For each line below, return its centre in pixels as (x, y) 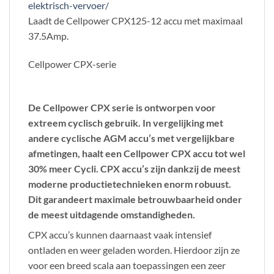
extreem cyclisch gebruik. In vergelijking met (126, 122)
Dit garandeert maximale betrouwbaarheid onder (135, 199)
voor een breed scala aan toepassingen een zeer (127, 265)
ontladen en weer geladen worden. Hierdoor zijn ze (134, 250)
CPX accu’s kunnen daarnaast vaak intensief (120, 234)
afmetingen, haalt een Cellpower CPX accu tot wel (137, 153)
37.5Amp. (48, 35)
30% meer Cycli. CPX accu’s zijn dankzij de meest (134, 168)
